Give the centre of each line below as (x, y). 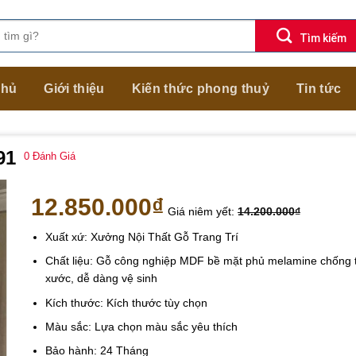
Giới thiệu (74, 88)
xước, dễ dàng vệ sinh (102, 279)
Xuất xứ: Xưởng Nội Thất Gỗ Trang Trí (142, 236)
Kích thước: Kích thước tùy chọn (127, 302)
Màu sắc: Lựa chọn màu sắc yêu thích (142, 327)
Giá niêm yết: (203, 212)
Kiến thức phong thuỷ (200, 88)
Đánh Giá (52, 157)
